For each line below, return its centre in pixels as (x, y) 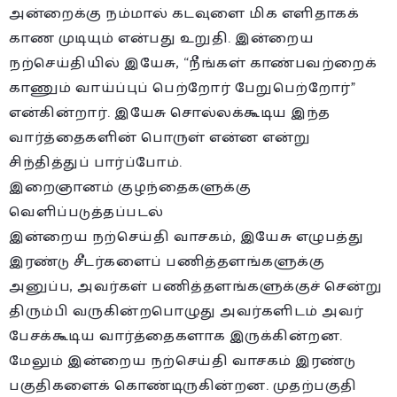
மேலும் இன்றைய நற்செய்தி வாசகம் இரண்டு (182, 362)
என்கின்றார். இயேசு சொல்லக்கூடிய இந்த (170, 113)
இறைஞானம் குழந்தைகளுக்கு (130, 188)
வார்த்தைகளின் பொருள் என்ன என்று (160, 138)
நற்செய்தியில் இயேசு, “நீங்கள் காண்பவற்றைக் (193, 64)
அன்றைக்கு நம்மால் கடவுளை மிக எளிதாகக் (184, 14)
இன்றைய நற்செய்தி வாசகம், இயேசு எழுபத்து (186, 237)
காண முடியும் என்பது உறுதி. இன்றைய (161, 39)
